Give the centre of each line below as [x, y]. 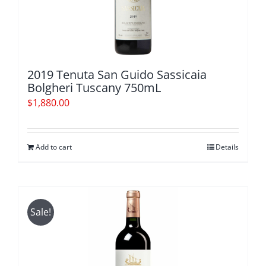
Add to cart [54, 147]
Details [227, 147]
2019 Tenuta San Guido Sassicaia [117, 75]
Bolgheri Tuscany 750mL [94, 88]
